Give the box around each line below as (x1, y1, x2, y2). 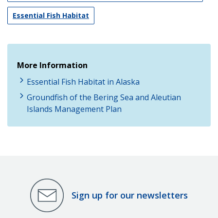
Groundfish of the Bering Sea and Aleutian (27, 91, 181, 103)
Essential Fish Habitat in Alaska (27, 76, 140, 87)
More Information (17, 59, 88, 71)
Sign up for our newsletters (72, 189, 188, 201)
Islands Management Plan (27, 103, 122, 114)
